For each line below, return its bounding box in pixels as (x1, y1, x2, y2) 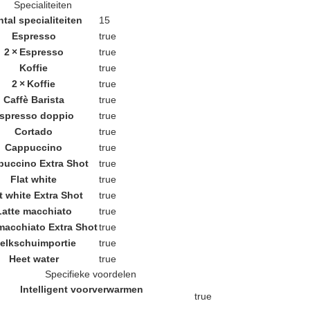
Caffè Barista (3, 93, 64, 105)
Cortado (15, 125, 53, 137)
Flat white (10, 173, 57, 185)
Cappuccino (5, 141, 62, 153)
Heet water (8, 253, 59, 264)
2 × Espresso (3, 46, 64, 57)
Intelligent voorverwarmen (19, 283, 143, 295)
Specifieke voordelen (45, 268, 136, 280)
